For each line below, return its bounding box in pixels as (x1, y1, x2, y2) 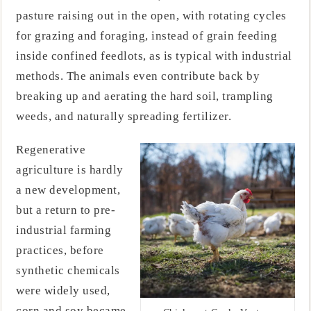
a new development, (16, 183, 120, 196)
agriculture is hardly (16, 162, 124, 176)
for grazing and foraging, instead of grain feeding (16, 29, 277, 43)
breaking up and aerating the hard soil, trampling (16, 90, 274, 103)
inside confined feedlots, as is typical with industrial (16, 49, 292, 63)
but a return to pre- (16, 203, 115, 217)
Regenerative (16, 142, 85, 156)
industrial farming (16, 223, 111, 237)
